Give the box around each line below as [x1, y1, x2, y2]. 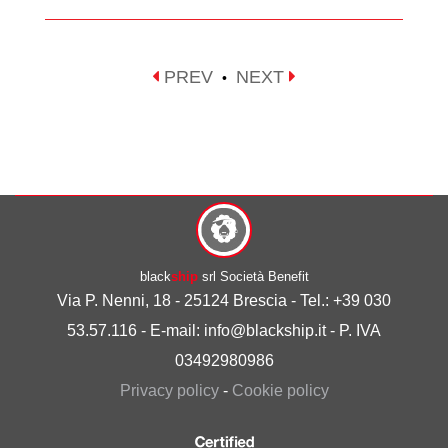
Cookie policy [231, 381, 329, 399]
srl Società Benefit [197, 268, 309, 284]
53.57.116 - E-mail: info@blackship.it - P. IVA [67, 321, 381, 339]
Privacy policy [119, 381, 219, 399]
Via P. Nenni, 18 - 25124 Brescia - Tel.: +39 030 [57, 291, 391, 309]
